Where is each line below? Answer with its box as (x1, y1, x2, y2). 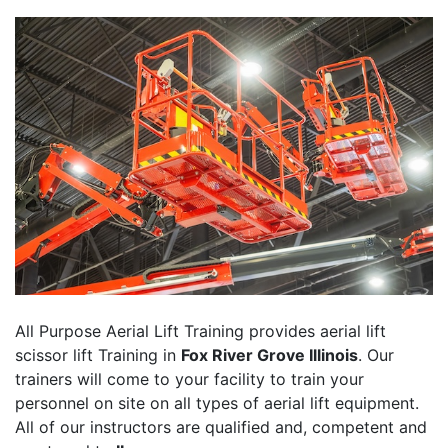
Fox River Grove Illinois (181, 345, 358, 366)
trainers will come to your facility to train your (15, 369, 364, 390)
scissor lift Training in (15, 345, 181, 366)
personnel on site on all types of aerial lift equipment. (15, 393, 419, 414)
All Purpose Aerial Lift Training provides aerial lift (15, 321, 386, 342)
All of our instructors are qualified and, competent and (15, 417, 427, 438)
